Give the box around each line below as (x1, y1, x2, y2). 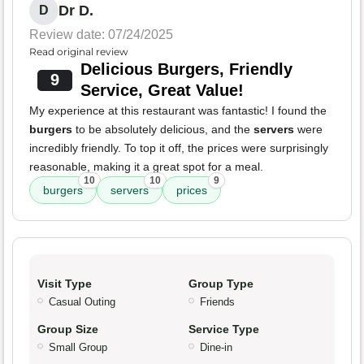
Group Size (37, 323, 98, 336)
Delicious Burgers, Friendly (80, 60, 292, 79)
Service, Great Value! (80, 81, 244, 100)
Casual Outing (49, 296, 115, 309)
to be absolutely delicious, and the (72, 123, 253, 136)
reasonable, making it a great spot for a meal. (29, 160, 263, 174)
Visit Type (37, 277, 92, 291)
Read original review (29, 45, 128, 58)
